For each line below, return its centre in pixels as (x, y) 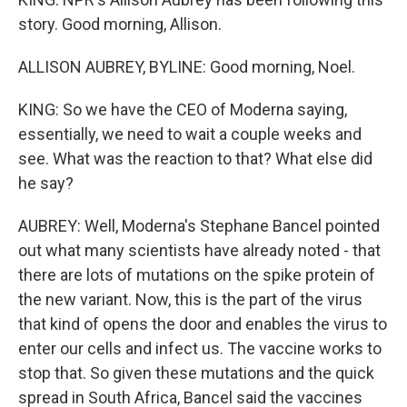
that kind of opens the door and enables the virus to (203, 324)
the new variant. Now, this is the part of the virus (190, 299)
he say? (46, 183)
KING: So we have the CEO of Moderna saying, (183, 109)
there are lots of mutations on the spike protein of (197, 275)
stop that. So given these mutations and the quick (196, 373)
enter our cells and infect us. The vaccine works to (200, 348)
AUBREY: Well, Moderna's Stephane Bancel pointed (199, 226)
